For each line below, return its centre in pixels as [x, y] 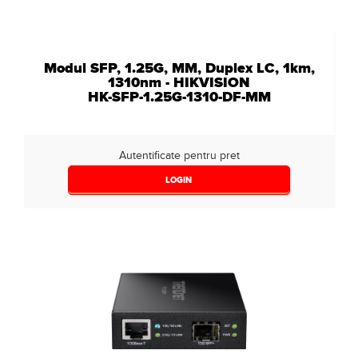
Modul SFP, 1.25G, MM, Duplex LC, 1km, [179, 68]
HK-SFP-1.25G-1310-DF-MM [179, 97]
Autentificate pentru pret [179, 155]
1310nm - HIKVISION [179, 82]
